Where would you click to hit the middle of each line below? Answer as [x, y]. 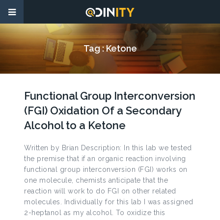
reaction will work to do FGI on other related [100, 191]
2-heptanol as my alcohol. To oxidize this [95, 213]
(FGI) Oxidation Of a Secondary [103, 110]
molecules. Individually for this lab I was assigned [109, 202]
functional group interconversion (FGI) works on [106, 169]
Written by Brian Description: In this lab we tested [108, 148]
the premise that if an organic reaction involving [105, 159]
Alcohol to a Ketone [75, 125]
